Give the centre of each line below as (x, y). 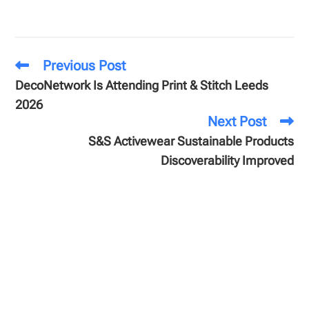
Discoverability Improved (227, 160)
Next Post (237, 121)
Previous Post (84, 65)
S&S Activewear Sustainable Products (191, 141)
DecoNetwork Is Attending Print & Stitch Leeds (142, 85)
